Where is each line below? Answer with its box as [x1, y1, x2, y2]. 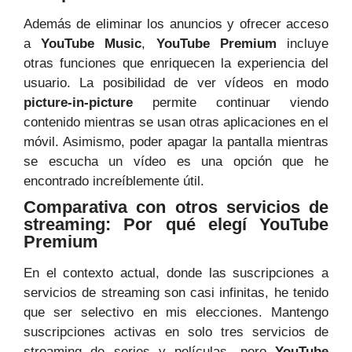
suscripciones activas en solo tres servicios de [24, 324, 328, 340]
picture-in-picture [24, 95, 133, 111]
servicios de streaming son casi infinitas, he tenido [24, 285, 328, 301]
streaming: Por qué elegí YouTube [24, 214, 328, 235]
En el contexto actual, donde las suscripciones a [24, 266, 328, 281]
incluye [276, 36, 329, 52]
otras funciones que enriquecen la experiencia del [24, 56, 328, 71]
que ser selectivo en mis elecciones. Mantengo [24, 305, 328, 321]
